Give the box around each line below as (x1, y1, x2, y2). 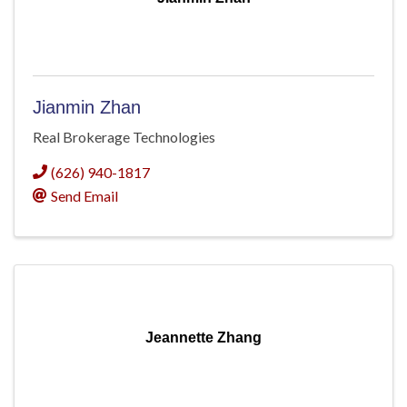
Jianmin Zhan (33, 96, 141, 117)
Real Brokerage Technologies (33, 127, 215, 145)
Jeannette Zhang (145, 329, 262, 345)
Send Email (51, 186, 118, 204)
